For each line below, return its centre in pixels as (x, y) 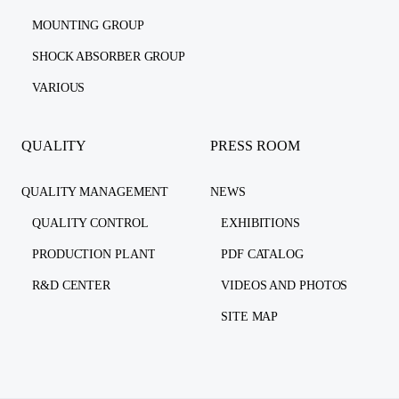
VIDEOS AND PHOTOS (285, 286)
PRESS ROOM (255, 146)
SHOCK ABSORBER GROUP (109, 57)
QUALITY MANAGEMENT (95, 192)
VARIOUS (59, 88)
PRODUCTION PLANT (94, 255)
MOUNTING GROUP (88, 26)
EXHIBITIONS (261, 224)
